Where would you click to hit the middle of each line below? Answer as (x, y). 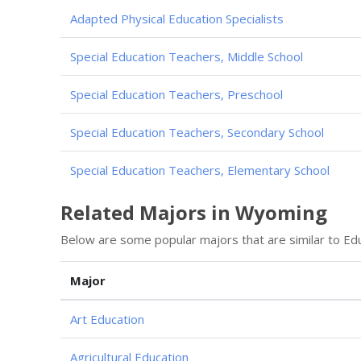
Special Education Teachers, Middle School (187, 56)
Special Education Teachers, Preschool (176, 94)
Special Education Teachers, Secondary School (197, 132)
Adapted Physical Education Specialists (177, 18)
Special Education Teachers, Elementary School (200, 170)
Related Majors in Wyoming (194, 212)
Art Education (107, 319)
